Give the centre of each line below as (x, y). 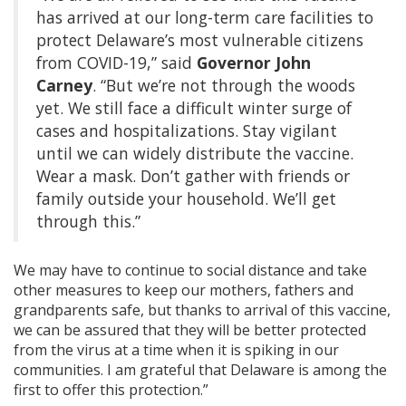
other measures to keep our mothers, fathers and (184, 290)
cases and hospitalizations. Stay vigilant (187, 131)
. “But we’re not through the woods (224, 86)
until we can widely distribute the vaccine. (195, 154)
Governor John (254, 63)
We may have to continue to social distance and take (190, 271)
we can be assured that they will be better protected (190, 330)
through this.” (88, 222)
